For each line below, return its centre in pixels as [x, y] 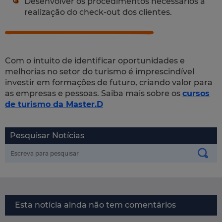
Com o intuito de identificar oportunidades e [95, 60]
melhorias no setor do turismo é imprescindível [100, 71]
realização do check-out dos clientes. [98, 12]
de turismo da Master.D [54, 104]
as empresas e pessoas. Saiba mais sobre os [94, 93]
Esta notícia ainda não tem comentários [95, 205]
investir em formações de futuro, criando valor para [109, 82]
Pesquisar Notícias [47, 135]
